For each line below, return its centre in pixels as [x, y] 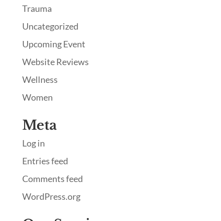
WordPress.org [51, 197]
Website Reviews [55, 62]
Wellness [40, 80]
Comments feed [52, 179]
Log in [33, 143]
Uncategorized [50, 26]
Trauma [37, 9]
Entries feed [45, 161]
